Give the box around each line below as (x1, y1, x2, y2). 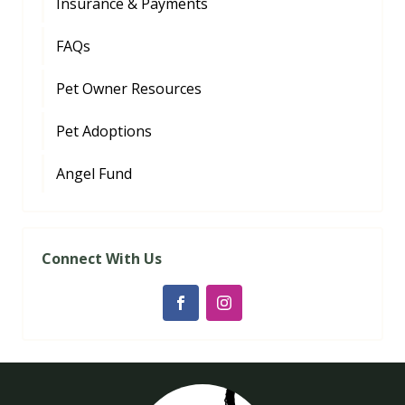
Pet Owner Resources (56, 79, 202, 99)
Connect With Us (42, 249, 162, 268)
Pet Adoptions (56, 121, 152, 141)
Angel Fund (56, 164, 132, 184)
